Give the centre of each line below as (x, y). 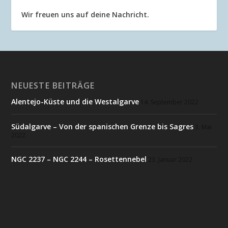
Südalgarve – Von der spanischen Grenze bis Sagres (103, 126)
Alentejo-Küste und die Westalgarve (75, 102)
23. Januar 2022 (170, 160)
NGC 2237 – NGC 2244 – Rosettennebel (79, 159)
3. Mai (204, 127)
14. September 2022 (170, 102)
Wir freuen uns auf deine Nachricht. (85, 15)
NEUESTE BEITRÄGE (53, 85)
